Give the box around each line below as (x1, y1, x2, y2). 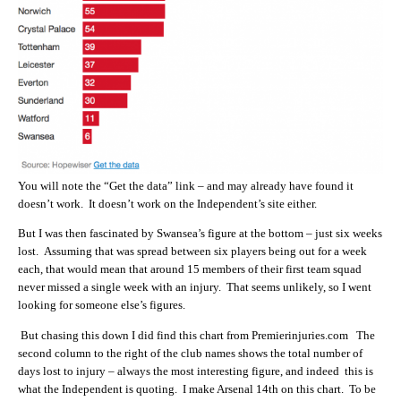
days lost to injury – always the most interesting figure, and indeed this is (18, 363, 373, 378)
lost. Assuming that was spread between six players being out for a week (18, 244, 367, 259)
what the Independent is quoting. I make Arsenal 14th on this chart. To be (18, 381, 376, 396)
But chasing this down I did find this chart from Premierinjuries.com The (18, 328, 375, 342)
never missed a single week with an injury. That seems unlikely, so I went (18, 280, 371, 294)
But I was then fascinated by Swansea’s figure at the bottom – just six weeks (18, 226, 382, 241)
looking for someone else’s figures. (18, 298, 185, 312)
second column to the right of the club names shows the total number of (18, 346, 363, 360)
